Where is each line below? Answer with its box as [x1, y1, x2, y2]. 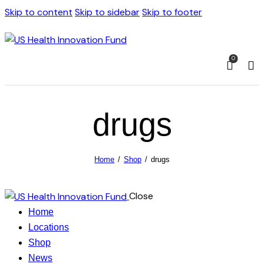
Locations [28, 222, 69, 232]
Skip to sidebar [75, 6, 140, 18]
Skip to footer [142, 6, 202, 18]
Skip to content [5, 6, 72, 18]
